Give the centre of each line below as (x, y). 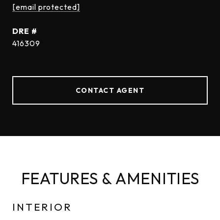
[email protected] (46, 7)
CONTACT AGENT (110, 90)
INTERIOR (42, 207)
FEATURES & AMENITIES (110, 178)
